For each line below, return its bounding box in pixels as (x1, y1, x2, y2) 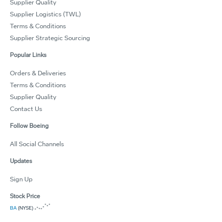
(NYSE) (17, 205, 33, 211)
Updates (10, 157, 32, 165)
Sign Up (10, 175, 33, 183)
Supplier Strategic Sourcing (10, 34, 90, 42)
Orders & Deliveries (10, 69, 66, 77)
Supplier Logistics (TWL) (10, 10, 81, 18)
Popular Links (10, 51, 47, 58)
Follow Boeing (10, 122, 49, 129)
